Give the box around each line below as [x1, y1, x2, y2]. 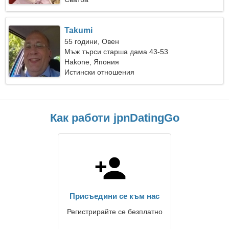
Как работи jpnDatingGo [50, 111, 179, 124]
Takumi [64, 26, 93, 35]
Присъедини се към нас [70, 192, 159, 200]
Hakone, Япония [64, 58, 120, 66]
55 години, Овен [64, 37, 120, 45]
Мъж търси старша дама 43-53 [64, 48, 169, 56]
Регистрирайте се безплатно [66, 208, 163, 216]
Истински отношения [64, 68, 135, 76]
